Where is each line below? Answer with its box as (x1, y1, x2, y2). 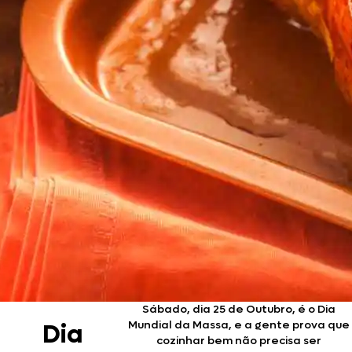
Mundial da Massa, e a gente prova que (128, 317, 350, 332)
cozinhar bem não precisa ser (156, 333, 322, 348)
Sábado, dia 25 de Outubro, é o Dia (142, 302, 336, 317)
